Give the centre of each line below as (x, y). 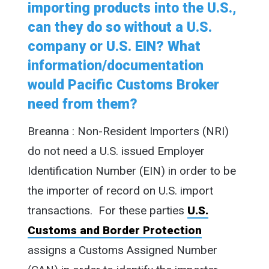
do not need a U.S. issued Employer (116, 151)
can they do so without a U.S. (119, 28)
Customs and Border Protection (114, 230)
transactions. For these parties (107, 210)
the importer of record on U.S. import (120, 190)
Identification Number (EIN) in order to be (131, 171)
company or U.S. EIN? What (114, 47)
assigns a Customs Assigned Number (122, 250)
